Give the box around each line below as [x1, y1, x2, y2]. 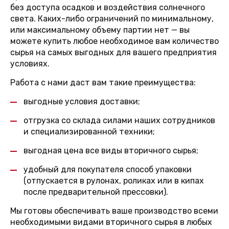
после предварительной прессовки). [24, 187, 168, 197]
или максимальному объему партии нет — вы [10, 25, 190, 35]
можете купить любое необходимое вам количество [10, 36, 219, 46]
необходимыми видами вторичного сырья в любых [10, 217, 212, 227]
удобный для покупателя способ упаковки [24, 165, 192, 174]
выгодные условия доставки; [24, 97, 140, 106]
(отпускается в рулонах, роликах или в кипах [24, 176, 204, 186]
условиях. [10, 59, 50, 68]
